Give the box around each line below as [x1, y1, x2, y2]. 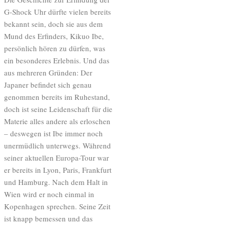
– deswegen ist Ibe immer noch [4, 128, 103, 139]
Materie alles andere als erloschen [4, 116, 110, 127]
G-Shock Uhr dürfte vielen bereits [4, 7, 111, 17]
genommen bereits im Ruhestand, [4, 92, 110, 102]
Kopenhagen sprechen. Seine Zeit [4, 201, 110, 212]
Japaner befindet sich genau [4, 80, 92, 90]
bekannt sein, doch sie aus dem [4, 19, 103, 29]
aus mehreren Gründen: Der [4, 67, 92, 78]
